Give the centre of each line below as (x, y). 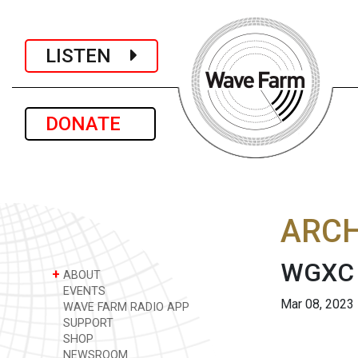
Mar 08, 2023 (317, 304)
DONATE (90, 124)
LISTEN (88, 56)
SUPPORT (87, 323)
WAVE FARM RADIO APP (125, 307)
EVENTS (83, 291)
